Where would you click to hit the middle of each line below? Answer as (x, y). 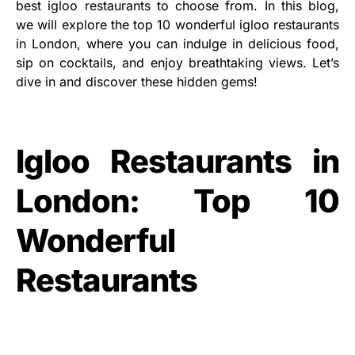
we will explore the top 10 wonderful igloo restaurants (177, 25)
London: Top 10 (177, 201)
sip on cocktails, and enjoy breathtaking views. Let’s (177, 63)
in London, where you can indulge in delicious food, (177, 44)
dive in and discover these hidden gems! (137, 82)
